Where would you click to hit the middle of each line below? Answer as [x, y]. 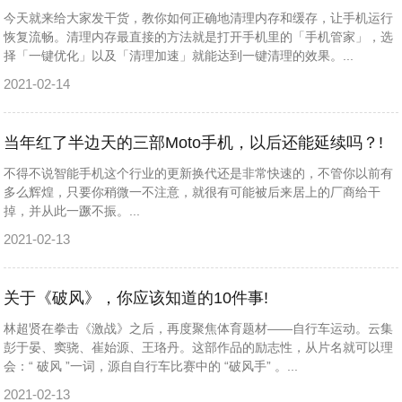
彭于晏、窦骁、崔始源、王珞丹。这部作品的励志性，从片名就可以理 [199, 347]
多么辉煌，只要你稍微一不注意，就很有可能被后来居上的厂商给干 [192, 192]
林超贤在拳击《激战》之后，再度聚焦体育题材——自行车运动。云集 [199, 328]
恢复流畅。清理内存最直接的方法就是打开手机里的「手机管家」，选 [199, 37]
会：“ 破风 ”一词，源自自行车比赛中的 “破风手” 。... [151, 366]
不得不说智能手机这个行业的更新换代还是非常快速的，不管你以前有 [199, 173]
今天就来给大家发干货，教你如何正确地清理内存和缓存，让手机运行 [199, 18]
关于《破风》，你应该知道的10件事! [136, 298]
